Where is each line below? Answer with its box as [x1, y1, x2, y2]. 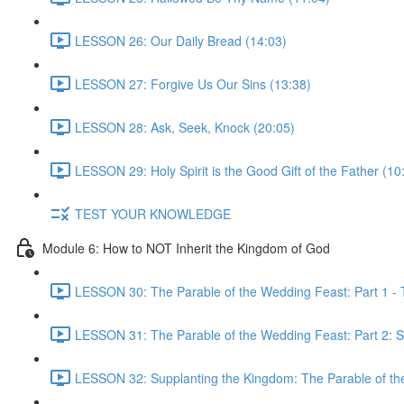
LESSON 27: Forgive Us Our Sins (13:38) [75, 74, 311, 93]
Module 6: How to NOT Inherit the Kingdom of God [42, 238, 330, 257]
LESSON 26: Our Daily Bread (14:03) [75, 31, 287, 50]
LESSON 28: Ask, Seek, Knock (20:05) [75, 117, 295, 136]
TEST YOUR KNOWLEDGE [75, 204, 231, 223]
